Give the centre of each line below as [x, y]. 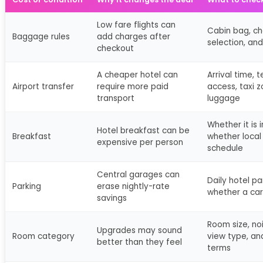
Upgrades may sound [139, 230]
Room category [43, 236]
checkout [115, 48]
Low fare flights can [136, 25]
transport [116, 98]
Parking [27, 186]
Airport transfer [43, 86]
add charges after [134, 36]
